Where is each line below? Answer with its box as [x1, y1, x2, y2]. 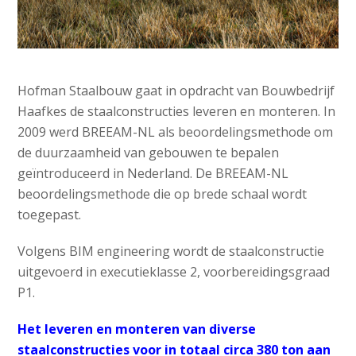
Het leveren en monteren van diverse [17, 320, 257, 339]
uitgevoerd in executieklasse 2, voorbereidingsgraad [17, 263, 331, 281]
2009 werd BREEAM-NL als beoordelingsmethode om [17, 123, 334, 141]
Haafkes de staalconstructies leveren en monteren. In [17, 103, 336, 121]
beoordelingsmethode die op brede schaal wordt [17, 185, 308, 203]
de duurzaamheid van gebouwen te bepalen [17, 144, 280, 162]
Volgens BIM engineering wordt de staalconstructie [17, 242, 325, 261]
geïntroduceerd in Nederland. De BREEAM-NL [17, 164, 289, 183]
